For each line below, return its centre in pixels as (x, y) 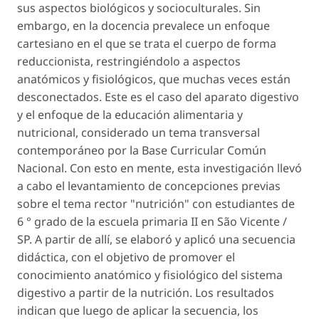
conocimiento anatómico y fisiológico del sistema (150, 274)
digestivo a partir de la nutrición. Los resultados (146, 292)
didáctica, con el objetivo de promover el (126, 257)
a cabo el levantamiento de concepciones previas (149, 185)
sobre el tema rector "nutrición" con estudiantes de (156, 203)
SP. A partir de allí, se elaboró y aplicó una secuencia (156, 239)
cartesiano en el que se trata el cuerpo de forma (147, 43)
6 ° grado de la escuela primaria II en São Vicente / (152, 221)
